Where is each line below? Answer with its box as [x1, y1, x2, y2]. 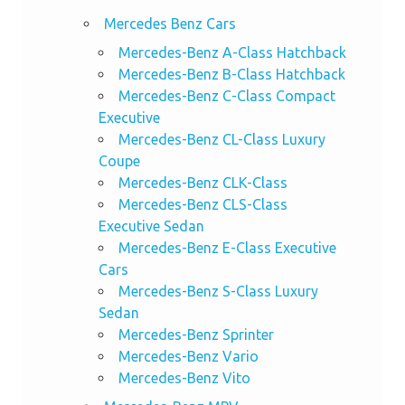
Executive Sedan [98, 217, 204, 234]
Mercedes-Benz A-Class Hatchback [118, 43, 346, 61]
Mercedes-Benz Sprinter [118, 325, 274, 343]
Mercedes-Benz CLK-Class [118, 174, 287, 191]
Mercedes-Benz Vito [118, 369, 250, 386]
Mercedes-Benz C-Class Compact [118, 87, 335, 104]
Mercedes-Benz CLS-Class [118, 195, 287, 212]
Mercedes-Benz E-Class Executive [118, 239, 336, 256]
